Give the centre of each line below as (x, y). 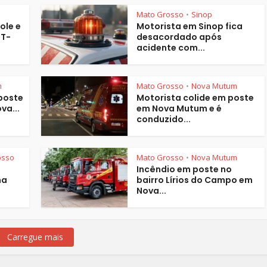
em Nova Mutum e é (179, 108)
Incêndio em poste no (184, 169)
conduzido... (164, 119)
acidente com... (171, 47)
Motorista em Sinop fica (190, 26)
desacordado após (179, 37)
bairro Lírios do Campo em (195, 180)
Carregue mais (35, 237)
